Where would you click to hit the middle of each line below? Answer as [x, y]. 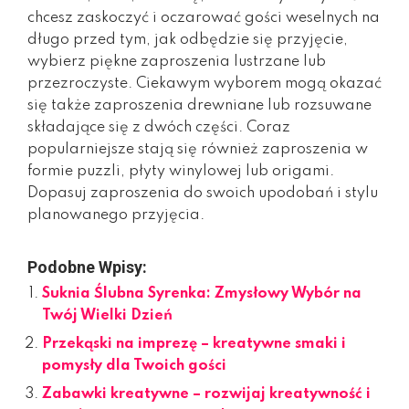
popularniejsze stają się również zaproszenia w [198, 149]
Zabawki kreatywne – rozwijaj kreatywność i [206, 394]
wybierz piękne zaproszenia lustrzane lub [177, 62]
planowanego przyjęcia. [116, 215]
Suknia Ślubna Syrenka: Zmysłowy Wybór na [202, 294]
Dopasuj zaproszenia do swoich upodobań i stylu [203, 193]
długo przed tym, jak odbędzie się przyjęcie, [188, 40]
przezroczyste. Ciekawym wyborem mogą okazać [204, 84]
